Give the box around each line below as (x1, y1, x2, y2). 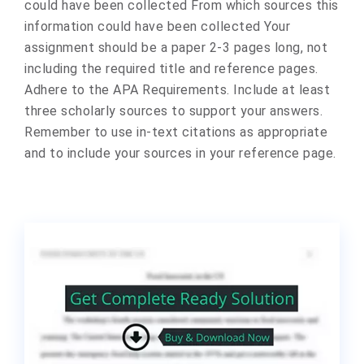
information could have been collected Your (24, 19, 290, 34)
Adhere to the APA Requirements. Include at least (24, 82, 330, 97)
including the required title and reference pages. (24, 61, 318, 76)
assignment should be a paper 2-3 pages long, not (24, 40, 327, 55)
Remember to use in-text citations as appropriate (24, 124, 327, 140)
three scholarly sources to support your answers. (24, 103, 323, 119)
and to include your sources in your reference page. (24, 145, 336, 161)
